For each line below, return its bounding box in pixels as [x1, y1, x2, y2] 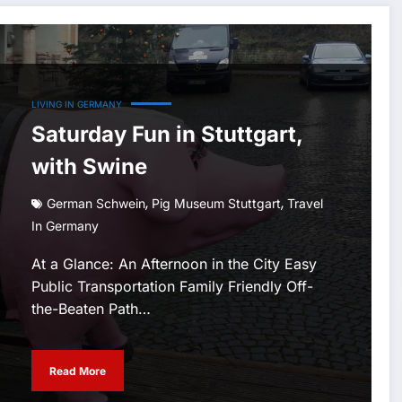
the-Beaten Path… [31, 300, 151, 319]
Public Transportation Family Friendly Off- [31, 277, 313, 296]
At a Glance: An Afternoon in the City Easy [31, 255, 317, 274]
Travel [286, 196, 323, 212]
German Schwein [46, 196, 145, 212]
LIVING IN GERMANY [31, 99, 122, 110]
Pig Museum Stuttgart [151, 196, 281, 212]
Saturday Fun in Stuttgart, [31, 121, 303, 148]
